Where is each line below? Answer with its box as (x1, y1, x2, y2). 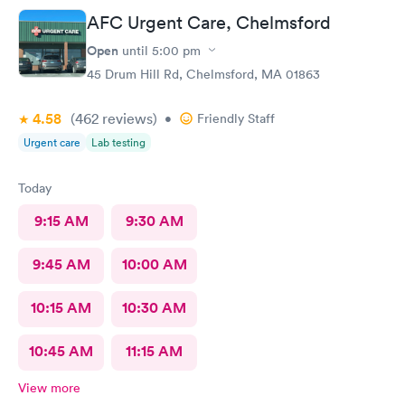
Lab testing (91, 134, 146, 150)
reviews (99, 108, 153, 127)
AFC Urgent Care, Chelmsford (87, 11, 331, 33)
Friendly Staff (197, 109, 275, 127)
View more (18, 379, 80, 396)
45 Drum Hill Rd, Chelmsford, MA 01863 (87, 65, 320, 82)
